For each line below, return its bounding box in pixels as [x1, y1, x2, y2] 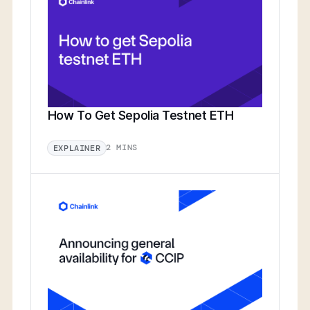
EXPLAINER [53, 143, 101, 154]
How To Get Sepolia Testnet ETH [47, 107, 234, 122]
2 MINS [106, 142, 138, 154]
